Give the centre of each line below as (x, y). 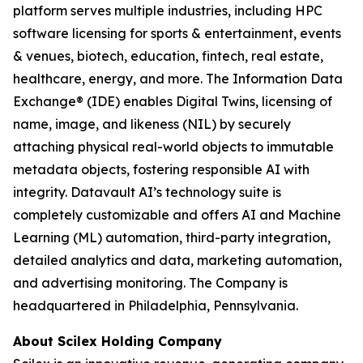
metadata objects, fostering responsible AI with (161, 169)
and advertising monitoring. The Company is (150, 283)
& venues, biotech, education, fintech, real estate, (168, 56)
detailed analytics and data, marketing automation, (177, 260)
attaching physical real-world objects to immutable (173, 147)
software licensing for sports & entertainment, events (177, 33)
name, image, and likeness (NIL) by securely (152, 124)
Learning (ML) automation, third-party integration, (172, 237)
